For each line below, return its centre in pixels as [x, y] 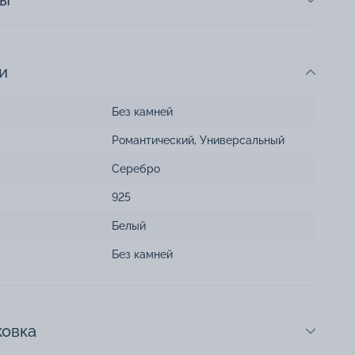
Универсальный [242, 141]
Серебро [136, 169]
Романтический [153, 141]
